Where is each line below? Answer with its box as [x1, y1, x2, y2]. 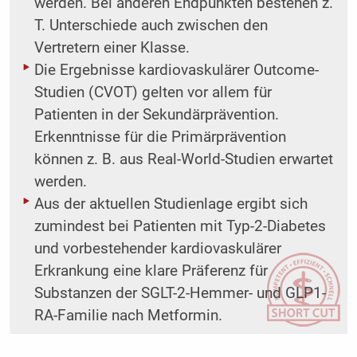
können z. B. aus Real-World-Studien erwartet [33, 151, 333, 169]
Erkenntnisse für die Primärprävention [33, 128, 286, 147]
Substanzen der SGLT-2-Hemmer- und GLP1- [33, 284, 326, 303]
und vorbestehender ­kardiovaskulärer [33, 240, 281, 258]
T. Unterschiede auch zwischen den [33, 17, 268, 35]
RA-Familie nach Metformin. [33, 307, 222, 325]
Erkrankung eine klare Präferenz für [33, 262, 268, 280]
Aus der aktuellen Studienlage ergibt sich [33, 195, 308, 214]
